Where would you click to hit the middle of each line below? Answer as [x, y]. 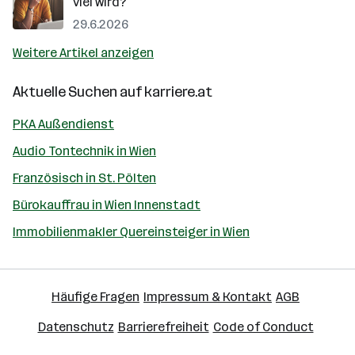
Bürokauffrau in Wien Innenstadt [107, 205]
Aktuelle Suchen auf [78, 92]
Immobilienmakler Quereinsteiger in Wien [131, 232]
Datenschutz [76, 327]
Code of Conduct [263, 327]
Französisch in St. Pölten [84, 178]
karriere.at [178, 92]
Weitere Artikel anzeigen [83, 53]
